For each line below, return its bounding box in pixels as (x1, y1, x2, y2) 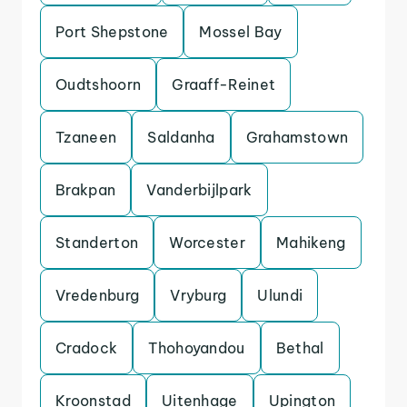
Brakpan (55, 181, 116, 199)
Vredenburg (55, 286, 140, 304)
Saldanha (147, 128, 215, 146)
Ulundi (257, 286, 303, 304)
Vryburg (170, 286, 227, 304)
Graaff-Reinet (172, 75, 276, 94)
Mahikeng (276, 233, 346, 252)
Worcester (169, 233, 246, 252)
